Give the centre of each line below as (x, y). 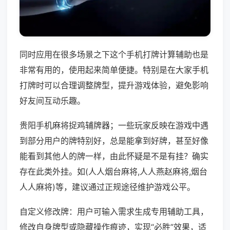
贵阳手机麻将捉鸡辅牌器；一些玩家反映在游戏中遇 (114, 126)
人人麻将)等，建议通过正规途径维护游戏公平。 (107, 187)
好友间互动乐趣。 (52, 101)
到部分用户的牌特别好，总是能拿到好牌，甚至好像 (114, 141)
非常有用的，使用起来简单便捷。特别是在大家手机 (114, 70)
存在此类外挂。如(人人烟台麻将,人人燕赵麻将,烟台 (113, 172)
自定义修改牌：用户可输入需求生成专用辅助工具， (114, 212)
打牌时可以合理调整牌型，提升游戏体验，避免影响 (114, 85)
